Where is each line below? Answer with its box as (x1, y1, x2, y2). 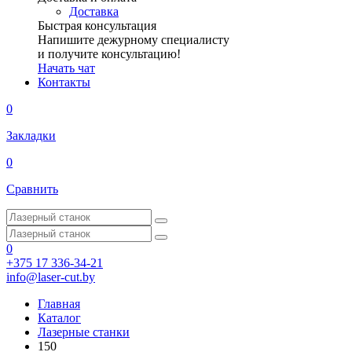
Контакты (38, 75, 90, 89)
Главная (38, 297, 80, 310)
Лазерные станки (38, 325, 130, 339)
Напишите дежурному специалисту (38, 33, 229, 46)
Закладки (6, 129, 56, 142)
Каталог (38, 311, 81, 324)
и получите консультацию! (38, 47, 181, 60)
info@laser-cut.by (6, 270, 95, 284)
